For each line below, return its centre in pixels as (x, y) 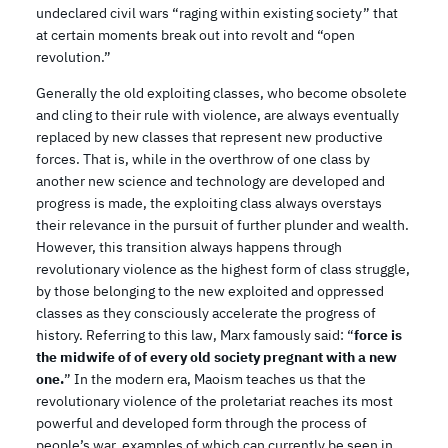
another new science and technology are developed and (210, 180)
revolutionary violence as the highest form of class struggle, (223, 268)
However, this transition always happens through (189, 246)
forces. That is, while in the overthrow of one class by (203, 158)
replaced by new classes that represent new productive (209, 136)
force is (378, 334)
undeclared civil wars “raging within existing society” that (217, 13)
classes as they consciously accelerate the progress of (206, 312)
